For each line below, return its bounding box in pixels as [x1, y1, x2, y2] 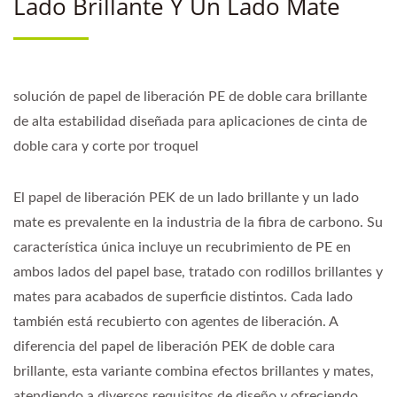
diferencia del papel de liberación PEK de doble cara [13, 339, 335, 354]
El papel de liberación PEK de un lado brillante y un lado [13, 190, 359, 205]
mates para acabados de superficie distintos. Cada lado [13, 289, 353, 304]
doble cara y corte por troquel [13, 138, 198, 153]
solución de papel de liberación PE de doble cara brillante [13, 89, 367, 104]
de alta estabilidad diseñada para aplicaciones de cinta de [13, 113, 367, 128]
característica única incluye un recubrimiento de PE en [13, 239, 351, 254]
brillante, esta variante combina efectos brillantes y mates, [13, 363, 374, 378]
